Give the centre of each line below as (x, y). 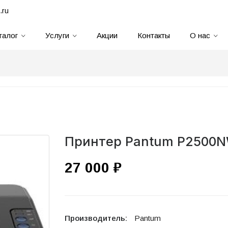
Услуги (57, 35)
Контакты (154, 35)
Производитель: (97, 218)
